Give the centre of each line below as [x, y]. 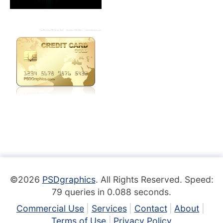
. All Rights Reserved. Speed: [154, 179]
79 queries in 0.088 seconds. [111, 192]
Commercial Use [50, 208]
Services [109, 208]
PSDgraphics [69, 179]
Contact [151, 208]
